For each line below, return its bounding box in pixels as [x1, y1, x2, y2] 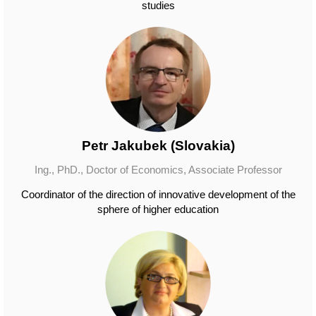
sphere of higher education [97, 203, 219, 215]
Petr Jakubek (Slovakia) [81, 138, 235, 153]
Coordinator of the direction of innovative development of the [20, 188, 296, 200]
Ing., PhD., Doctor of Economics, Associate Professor [34, 164, 282, 176]
